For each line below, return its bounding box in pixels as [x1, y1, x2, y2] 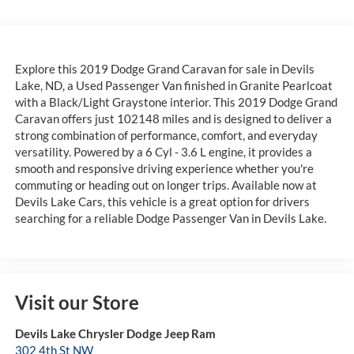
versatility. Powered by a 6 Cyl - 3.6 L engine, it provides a [14, 145, 312, 160]
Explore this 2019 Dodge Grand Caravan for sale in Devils [14, 62, 314, 77]
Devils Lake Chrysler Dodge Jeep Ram [14, 326, 216, 341]
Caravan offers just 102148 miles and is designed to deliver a [14, 111, 332, 126]
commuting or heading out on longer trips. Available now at [14, 178, 317, 193]
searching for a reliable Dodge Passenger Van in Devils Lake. [14, 211, 326, 226]
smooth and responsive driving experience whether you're [14, 161, 314, 176]
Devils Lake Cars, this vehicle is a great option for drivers [14, 194, 310, 209]
